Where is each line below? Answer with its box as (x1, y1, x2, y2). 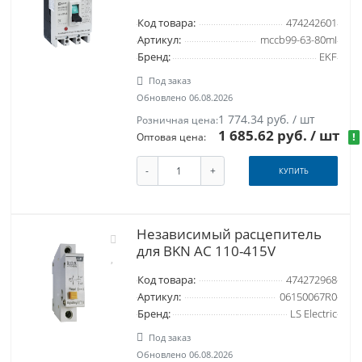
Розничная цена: (136, 113, 218, 128)
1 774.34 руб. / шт (218, 112, 316, 128)
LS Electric (289, 306, 337, 321)
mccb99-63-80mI (259, 33, 337, 48)
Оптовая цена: (136, 130, 206, 145)
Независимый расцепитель (136, 224, 322, 243)
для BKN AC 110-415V (136, 241, 276, 260)
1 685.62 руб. (218, 126, 311, 145)
